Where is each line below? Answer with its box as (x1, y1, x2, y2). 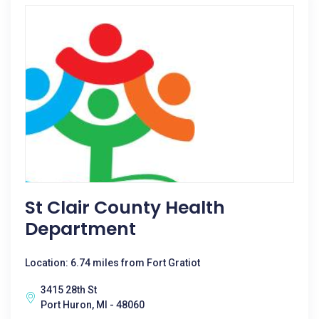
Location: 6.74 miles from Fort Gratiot (25, 257, 200, 268)
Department (25, 216, 136, 241)
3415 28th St (41, 284, 97, 296)
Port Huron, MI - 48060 (41, 299, 145, 310)
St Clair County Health (25, 195, 225, 220)
